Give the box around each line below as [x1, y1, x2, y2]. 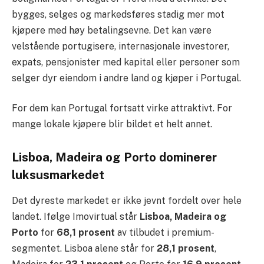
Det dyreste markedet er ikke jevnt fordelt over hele [12, 195, 242, 207]
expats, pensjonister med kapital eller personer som [12, 56, 240, 68]
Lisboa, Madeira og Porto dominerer [12, 150, 217, 164]
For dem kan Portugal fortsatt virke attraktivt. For [12, 103, 232, 114]
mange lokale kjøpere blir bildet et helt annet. [12, 118, 212, 130]
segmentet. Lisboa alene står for [12, 243, 157, 255]
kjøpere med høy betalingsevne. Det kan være [12, 24, 212, 36]
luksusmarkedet [12, 167, 104, 182]
